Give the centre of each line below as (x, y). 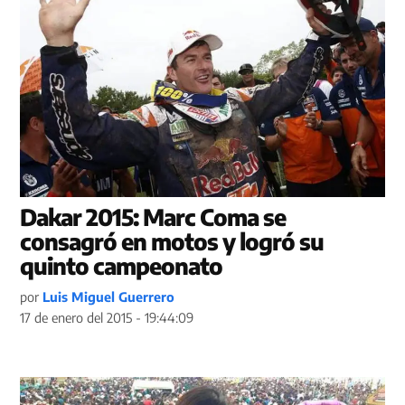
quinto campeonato (122, 266)
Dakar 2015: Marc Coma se (153, 217)
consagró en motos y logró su (172, 242)
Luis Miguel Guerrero (109, 297)
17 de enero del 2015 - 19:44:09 (107, 318)
